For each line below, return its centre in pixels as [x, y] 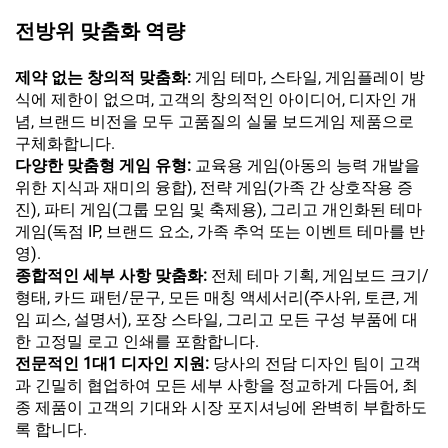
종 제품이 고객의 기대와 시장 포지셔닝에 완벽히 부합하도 [221, 408]
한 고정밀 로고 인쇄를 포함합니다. [137, 342]
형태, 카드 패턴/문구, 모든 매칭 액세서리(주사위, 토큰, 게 [217, 298]
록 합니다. [51, 430]
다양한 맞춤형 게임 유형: [105, 166]
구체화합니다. [65, 144]
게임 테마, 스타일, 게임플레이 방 [310, 78]
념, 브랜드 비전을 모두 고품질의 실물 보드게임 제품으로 [214, 122]
